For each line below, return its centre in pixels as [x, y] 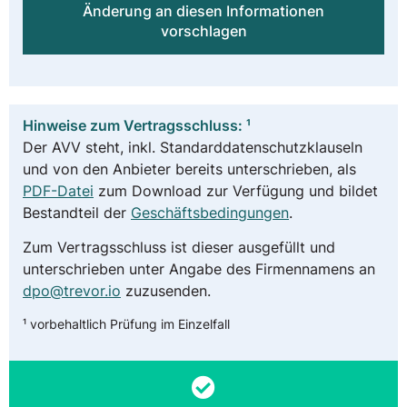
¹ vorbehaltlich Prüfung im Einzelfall [126, 324]
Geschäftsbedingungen [210, 212]
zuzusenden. [166, 290]
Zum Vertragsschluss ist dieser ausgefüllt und [179, 247]
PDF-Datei [58, 190]
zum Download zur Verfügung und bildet [236, 190]
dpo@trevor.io [72, 290]
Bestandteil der [77, 212]
